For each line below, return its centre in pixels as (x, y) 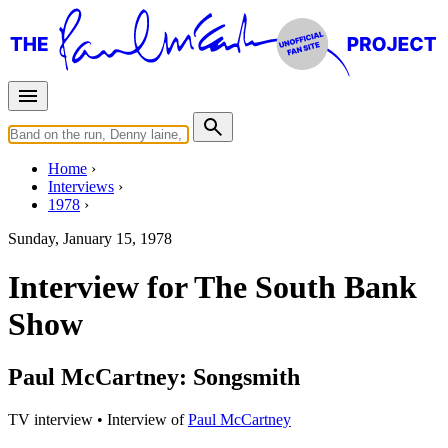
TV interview (50, 420)
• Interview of (140, 420)
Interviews (81, 186)
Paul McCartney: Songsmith (154, 377)
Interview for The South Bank (212, 287)
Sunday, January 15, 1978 (90, 238)
